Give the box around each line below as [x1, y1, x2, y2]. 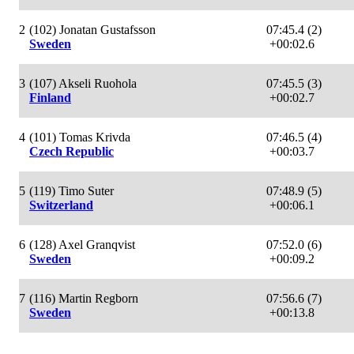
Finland [29, 90, 71, 104]
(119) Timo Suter [29, 183, 114, 198]
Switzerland [29, 198, 93, 212]
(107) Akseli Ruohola [29, 76, 137, 90]
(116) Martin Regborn [29, 291, 138, 305]
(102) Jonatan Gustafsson [29, 22, 156, 36]
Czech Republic [29, 144, 114, 158]
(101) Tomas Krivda [29, 130, 130, 144]
